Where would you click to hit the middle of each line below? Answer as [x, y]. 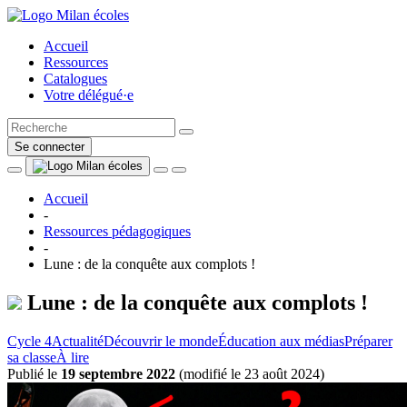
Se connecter [50, 147]
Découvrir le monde [161, 341]
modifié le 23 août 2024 [252, 373]
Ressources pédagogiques [117, 231]
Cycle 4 [30, 341]
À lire [73, 357]
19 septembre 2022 [118, 373]
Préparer [368, 341]
